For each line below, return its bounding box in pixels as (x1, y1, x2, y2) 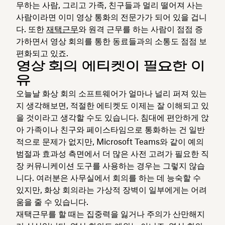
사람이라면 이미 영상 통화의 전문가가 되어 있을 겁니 (16, 12, 207, 22)
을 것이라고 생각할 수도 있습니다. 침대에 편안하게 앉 (16, 112, 209, 123)
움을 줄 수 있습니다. (16, 196, 88, 207)
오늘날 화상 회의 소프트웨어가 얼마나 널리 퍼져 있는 (16, 88, 207, 98)
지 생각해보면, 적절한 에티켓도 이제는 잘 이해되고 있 (16, 100, 209, 110)
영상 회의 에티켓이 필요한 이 (16, 58, 205, 74)
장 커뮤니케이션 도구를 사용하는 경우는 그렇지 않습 (16, 160, 205, 171)
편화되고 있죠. (16, 48, 68, 58)
